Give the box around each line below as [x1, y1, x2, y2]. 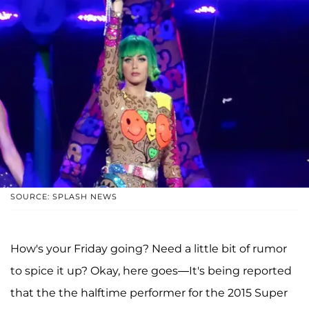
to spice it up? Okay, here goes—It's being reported [10, 264, 292, 278]
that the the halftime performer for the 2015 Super [10, 286, 288, 300]
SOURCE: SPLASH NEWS [10, 192, 117, 202]
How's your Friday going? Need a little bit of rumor [10, 242, 287, 256]
